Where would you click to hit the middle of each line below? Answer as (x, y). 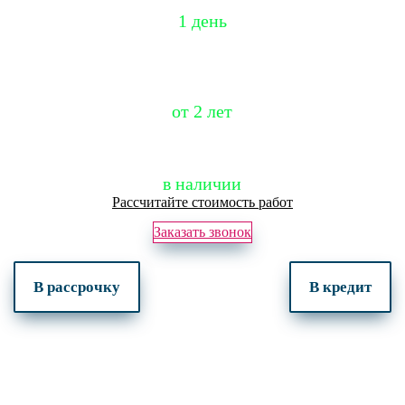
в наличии (202, 184)
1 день (202, 21)
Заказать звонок (202, 232)
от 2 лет (202, 111)
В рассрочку (77, 287)
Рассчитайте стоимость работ (202, 202)
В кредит (340, 287)
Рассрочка (202, 93)
